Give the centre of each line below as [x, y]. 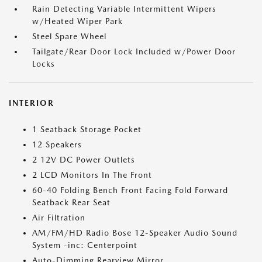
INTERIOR [32, 103]
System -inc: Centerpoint [85, 245]
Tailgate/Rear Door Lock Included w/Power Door [134, 51]
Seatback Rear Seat [71, 202]
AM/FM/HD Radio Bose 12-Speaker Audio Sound [135, 233]
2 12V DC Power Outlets [84, 160]
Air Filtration [59, 218]
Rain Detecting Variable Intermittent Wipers [124, 9]
